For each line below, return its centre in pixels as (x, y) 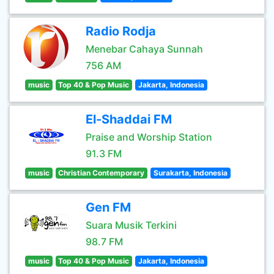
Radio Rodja (121, 31)
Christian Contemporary (102, 173)
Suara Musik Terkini (131, 225)
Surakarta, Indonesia (190, 173)
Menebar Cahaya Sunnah (144, 49)
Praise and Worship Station (149, 137)
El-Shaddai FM (129, 119)
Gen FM (108, 207)
